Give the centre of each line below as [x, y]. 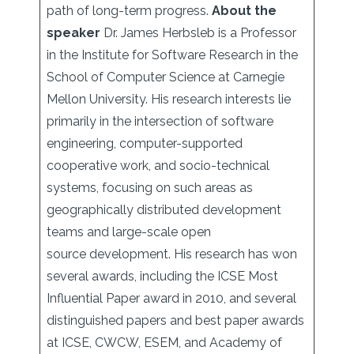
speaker [73, 33]
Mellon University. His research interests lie [169, 99]
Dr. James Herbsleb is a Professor [198, 33]
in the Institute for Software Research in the [172, 55]
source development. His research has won [172, 254]
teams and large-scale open [129, 232]
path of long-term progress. [129, 11]
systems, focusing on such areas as [150, 188]
